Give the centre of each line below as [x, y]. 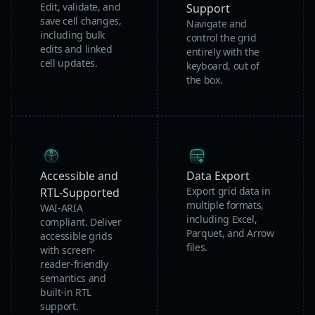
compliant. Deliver [81, 222]
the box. [205, 80]
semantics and [73, 278]
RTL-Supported [80, 193]
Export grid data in [229, 191]
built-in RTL [66, 292]
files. [197, 247]
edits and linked [76, 49]
